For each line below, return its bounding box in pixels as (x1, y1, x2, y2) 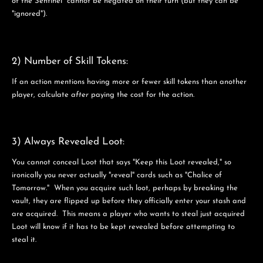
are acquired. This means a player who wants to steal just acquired (12, 210, 245, 218)
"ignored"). (12, 9, 52, 18)
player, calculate (12, 90, 71, 99)
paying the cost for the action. (89, 90, 194, 99)
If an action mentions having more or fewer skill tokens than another (12, 77, 247, 86)
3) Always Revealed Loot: (12, 137, 124, 147)
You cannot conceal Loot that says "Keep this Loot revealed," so (12, 159, 231, 167)
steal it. (12, 236, 36, 244)
